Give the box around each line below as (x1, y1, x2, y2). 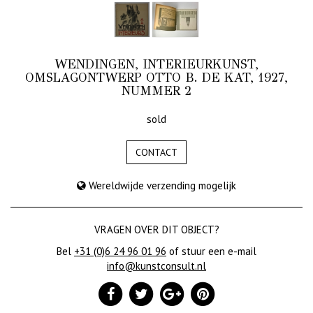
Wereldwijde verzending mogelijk (86, 179, 236, 192)
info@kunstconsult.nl (107, 259, 206, 272)
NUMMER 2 (122, 83, 191, 99)
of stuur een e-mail (166, 245, 256, 258)
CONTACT (136, 146, 177, 159)
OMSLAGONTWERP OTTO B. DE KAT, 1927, (25, 70, 288, 85)
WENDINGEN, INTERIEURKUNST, (54, 57, 259, 72)
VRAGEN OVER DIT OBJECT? (94, 223, 219, 236)
